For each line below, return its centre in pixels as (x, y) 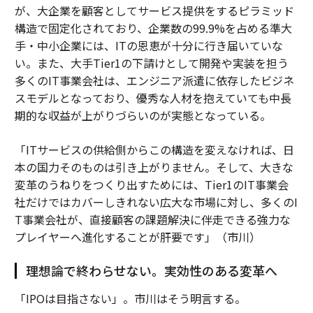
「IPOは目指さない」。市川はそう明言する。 (130, 298)
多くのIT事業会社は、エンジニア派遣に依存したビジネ (154, 80)
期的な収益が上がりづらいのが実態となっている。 (143, 115)
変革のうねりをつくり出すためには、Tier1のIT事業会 (151, 184)
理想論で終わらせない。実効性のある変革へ (151, 270)
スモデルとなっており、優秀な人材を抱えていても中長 (153, 97)
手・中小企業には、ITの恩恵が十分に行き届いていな (148, 45)
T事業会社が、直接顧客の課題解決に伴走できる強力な (152, 219)
